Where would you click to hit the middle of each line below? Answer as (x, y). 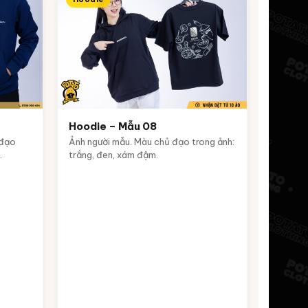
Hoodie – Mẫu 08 (113, 126)
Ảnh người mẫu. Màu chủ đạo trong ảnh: (152, 141)
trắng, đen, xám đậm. (113, 154)
